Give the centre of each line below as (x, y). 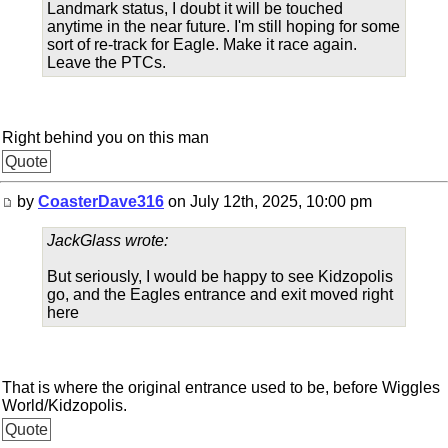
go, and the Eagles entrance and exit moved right (220, 294)
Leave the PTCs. (106, 62)
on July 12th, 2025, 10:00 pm (268, 201)
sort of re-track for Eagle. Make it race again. (202, 44)
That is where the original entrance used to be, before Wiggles (221, 387)
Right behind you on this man (105, 137)
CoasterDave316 (101, 201)
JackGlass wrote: (107, 240)
